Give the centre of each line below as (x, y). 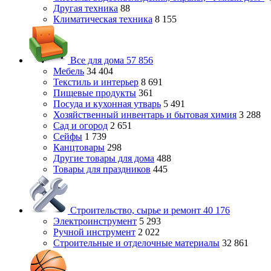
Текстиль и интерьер (96, 82)
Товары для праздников (102, 169)
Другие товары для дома (104, 158)
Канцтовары (79, 147)
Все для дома (97, 60)
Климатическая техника (103, 19)
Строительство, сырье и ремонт (135, 210)
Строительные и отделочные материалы (136, 243)
